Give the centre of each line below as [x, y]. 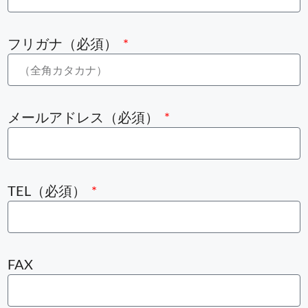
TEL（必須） [48, 191]
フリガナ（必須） [64, 44]
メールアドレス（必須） [85, 117]
